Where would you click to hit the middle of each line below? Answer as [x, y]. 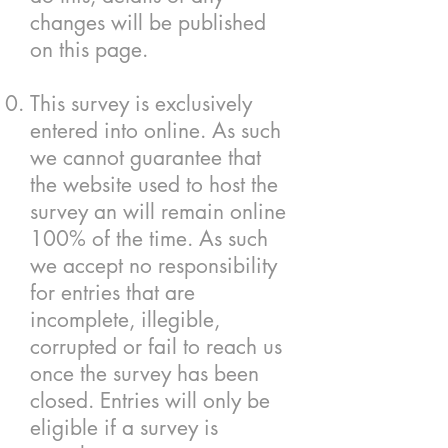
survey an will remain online [158, 211]
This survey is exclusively [141, 103]
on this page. [89, 49]
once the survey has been [144, 373]
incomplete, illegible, [125, 319]
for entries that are [112, 292]
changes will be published [148, 22]
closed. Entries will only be [150, 400]
